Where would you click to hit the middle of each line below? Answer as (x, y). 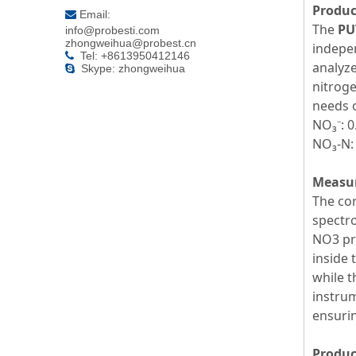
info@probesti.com (112, 30)
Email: (95, 14)
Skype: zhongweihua (133, 68)
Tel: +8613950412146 (133, 56)
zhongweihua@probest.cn (131, 43)
